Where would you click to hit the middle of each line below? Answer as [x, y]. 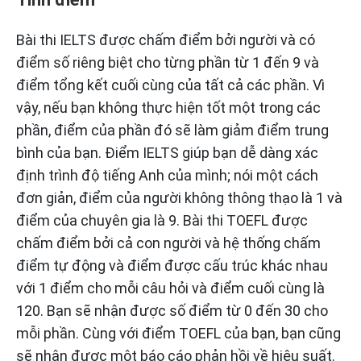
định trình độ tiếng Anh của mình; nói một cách [167, 176]
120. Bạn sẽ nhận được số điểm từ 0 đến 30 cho [172, 311]
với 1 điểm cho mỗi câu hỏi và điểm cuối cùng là [170, 288]
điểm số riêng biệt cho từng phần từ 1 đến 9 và [168, 63]
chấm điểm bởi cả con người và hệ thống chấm [168, 243]
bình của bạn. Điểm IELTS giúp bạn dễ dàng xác [167, 153]
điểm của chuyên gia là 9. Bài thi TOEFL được [162, 221]
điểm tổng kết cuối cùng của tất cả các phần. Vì [170, 85]
